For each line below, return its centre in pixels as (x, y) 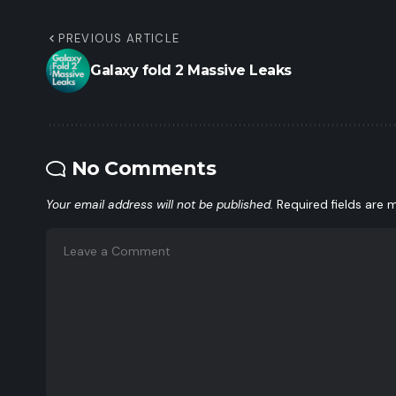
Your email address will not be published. (160, 204)
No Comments (143, 168)
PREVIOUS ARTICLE (119, 38)
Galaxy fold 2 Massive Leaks (191, 70)
